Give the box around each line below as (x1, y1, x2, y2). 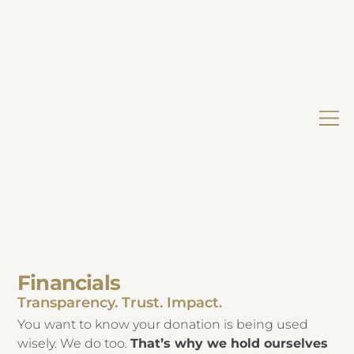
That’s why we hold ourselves (130, 336, 329, 352)
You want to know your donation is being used (17, 317, 309, 333)
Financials (17, 269, 121, 296)
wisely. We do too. (17, 336, 131, 352)
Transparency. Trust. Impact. (17, 293, 222, 311)
